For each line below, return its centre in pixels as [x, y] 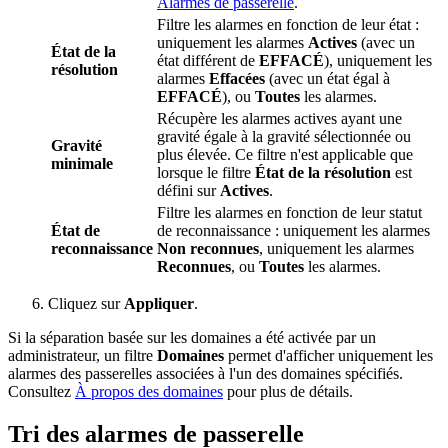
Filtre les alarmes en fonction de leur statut [289, 213]
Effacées [237, 79]
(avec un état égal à [327, 79]
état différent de [208, 61]
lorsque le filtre [206, 173]
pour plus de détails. [288, 392]
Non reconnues [208, 249]
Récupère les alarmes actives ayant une [279, 119]
